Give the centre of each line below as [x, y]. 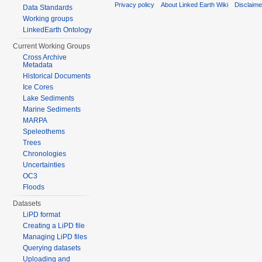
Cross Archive [45, 57]
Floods [34, 187]
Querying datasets [52, 248]
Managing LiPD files [55, 237]
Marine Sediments [52, 109]
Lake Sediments [49, 98]
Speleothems [44, 132]
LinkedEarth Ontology [58, 30]
